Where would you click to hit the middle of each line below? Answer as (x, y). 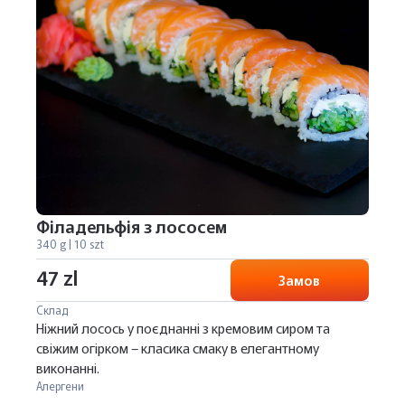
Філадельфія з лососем (132, 226)
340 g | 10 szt (70, 244)
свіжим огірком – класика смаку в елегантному (178, 348)
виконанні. (68, 367)
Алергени (60, 386)
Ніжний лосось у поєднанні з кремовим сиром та (183, 328)
